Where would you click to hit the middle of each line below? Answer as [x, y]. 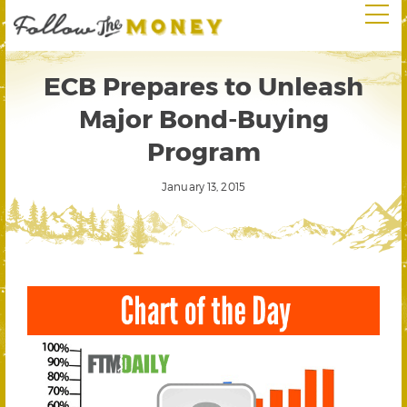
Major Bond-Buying [203, 118]
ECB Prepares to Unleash [203, 85]
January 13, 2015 [203, 186]
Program [203, 150]
